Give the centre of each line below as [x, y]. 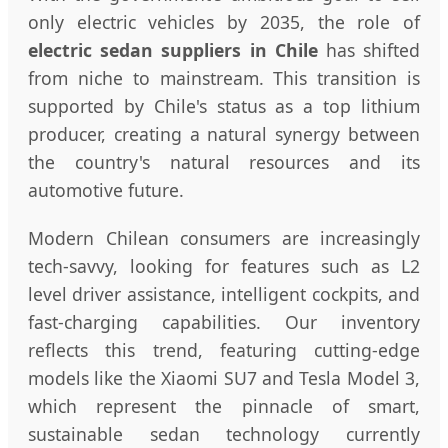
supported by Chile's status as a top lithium [224, 105]
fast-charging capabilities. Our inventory [224, 321]
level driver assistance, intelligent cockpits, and [224, 293]
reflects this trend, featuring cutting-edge [224, 349]
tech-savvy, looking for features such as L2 [224, 265]
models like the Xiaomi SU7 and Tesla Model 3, [224, 377]
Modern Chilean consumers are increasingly [224, 237]
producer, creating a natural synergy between [224, 133]
